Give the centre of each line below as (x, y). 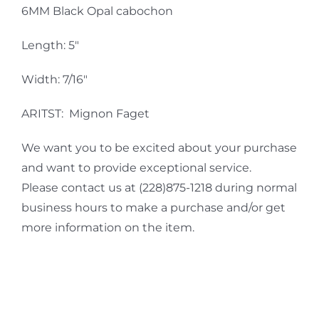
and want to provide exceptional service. (136, 167)
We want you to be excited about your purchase (159, 147)
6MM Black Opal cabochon (97, 11)
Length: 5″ (50, 45)
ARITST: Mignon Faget (85, 113)
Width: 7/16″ (54, 79)
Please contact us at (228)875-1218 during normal (159, 187)
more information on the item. (108, 227)
